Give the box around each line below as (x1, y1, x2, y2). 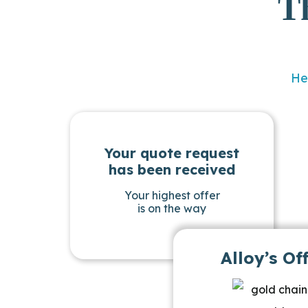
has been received (108, 160, 236, 178)
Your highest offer (124, 188, 220, 202)
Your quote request (104, 144, 239, 162)
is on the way (137, 201, 206, 215)
